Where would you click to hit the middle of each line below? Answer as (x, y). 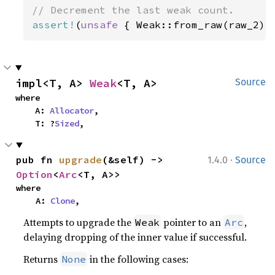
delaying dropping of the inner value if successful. (135, 237)
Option (35, 174)
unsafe (103, 25)
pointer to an (192, 222)
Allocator (72, 110)
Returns (42, 259)
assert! (54, 25)
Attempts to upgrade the (79, 222)
